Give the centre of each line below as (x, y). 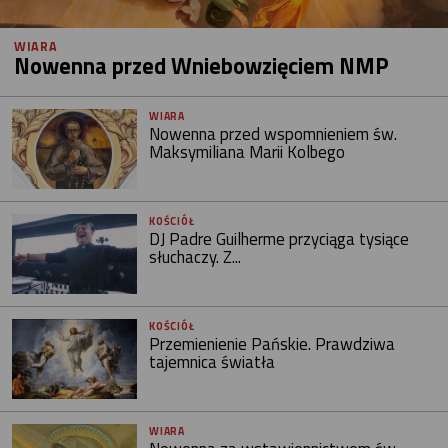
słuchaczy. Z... (195, 256)
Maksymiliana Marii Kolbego (247, 151)
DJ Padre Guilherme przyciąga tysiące (279, 238)
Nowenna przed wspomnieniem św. (273, 133)
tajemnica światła (212, 361)
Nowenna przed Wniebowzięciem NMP (201, 65)
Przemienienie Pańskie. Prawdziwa (272, 343)
